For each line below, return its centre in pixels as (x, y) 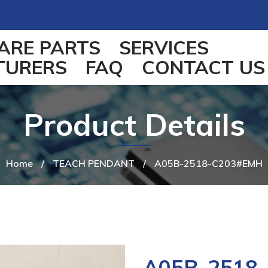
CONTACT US (203, 67)
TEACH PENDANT (93, 163)
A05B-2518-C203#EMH (208, 163)
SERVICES (164, 47)
